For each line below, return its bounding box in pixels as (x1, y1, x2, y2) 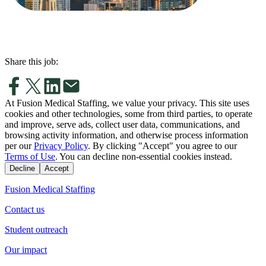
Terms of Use (5, 151, 55, 161)
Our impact (5, 244, 47, 255)
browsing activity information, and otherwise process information (5, 129, 248, 140)
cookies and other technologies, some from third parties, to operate (5, 108, 252, 119)
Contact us (5, 204, 45, 214)
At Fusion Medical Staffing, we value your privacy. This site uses (5, 97, 249, 108)
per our (5, 140, 31, 151)
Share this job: (5, 56, 58, 66)
